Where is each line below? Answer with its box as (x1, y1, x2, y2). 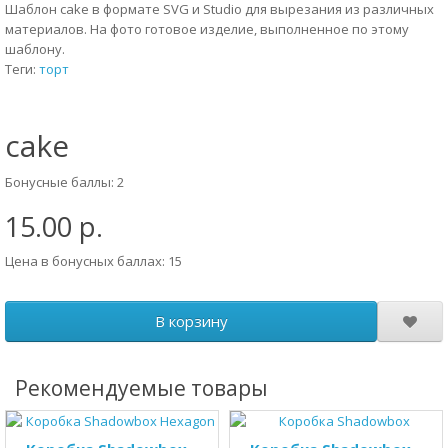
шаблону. (5, 40, 65, 58)
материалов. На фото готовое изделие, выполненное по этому (5, 20, 409, 38)
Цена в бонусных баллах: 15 (5, 252, 182, 270)
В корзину (154, 311, 228, 331)
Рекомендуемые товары (15, 374, 268, 402)
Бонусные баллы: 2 (5, 173, 124, 191)
